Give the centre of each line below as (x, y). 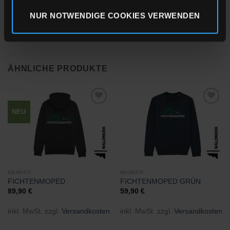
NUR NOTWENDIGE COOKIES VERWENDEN (115, 15)
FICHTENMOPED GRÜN (160, 182)
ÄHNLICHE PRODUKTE (58, 69)
